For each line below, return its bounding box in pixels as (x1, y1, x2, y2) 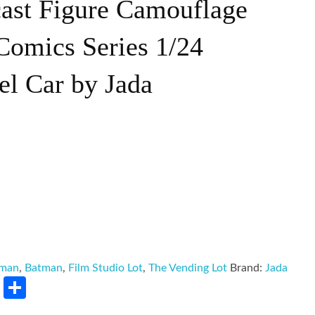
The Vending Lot (148, 262, 228, 274)
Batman (25, 262, 63, 274)
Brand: (230, 262, 266, 274)
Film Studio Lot (68, 262, 143, 274)
